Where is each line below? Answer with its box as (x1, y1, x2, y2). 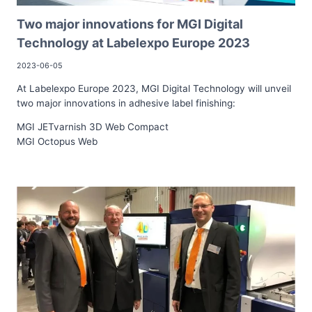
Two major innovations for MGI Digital (17, 17, 243, 32)
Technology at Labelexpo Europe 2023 (17, 36, 250, 51)
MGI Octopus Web (17, 136, 97, 148)
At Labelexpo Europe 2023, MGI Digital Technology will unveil (17, 82, 291, 94)
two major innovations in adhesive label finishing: (17, 97, 235, 109)
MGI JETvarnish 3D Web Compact (17, 121, 169, 133)
